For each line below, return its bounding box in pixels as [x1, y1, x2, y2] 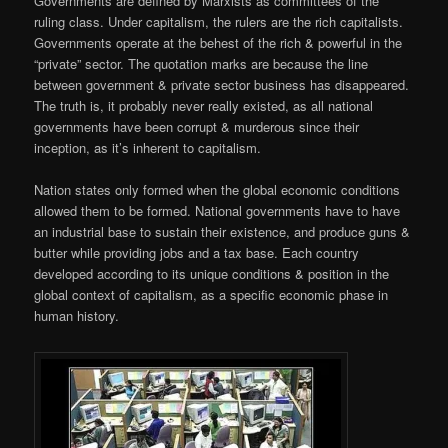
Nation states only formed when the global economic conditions [34, 179, 401, 199]
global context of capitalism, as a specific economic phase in [34, 284, 389, 304]
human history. [34, 305, 120, 325]
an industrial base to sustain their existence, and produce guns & [34, 221, 411, 241]
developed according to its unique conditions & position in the [34, 263, 390, 283]
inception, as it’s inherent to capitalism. [34, 137, 262, 157]
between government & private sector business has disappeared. [34, 74, 410, 94]
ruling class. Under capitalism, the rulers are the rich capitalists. [34, 11, 404, 31]
